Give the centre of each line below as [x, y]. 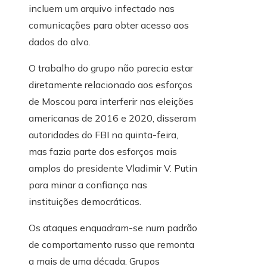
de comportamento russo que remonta [111, 245]
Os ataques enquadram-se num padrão [113, 228]
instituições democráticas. [85, 202]
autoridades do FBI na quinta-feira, [103, 135]
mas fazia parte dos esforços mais [103, 152]
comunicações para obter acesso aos [109, 25]
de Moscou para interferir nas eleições [111, 102]
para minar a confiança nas [88, 185]
